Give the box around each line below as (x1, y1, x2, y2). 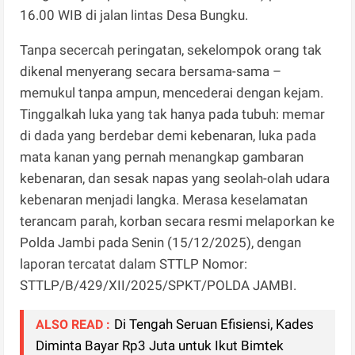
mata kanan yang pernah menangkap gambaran (20, 148, 304, 165)
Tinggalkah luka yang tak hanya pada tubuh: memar (20, 105, 326, 122)
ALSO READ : (36, 316, 111, 332)
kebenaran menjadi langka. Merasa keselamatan (20, 191, 308, 208)
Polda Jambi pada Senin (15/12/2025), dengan (20, 234, 302, 250)
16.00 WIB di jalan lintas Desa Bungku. (20, 6, 249, 23)
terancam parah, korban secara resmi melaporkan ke (20, 212, 335, 229)
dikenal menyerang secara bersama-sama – (20, 63, 282, 79)
